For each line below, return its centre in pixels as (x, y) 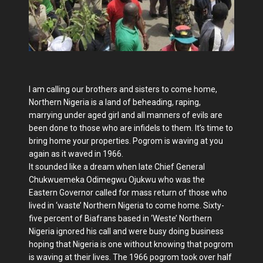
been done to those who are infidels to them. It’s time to (131, 128)
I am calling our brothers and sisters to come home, (123, 90)
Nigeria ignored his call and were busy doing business (126, 232)
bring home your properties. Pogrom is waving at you (126, 141)
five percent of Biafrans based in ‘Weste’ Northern (120, 219)
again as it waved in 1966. (76, 154)
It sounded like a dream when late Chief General (117, 167)
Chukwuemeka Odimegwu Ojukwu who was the (117, 180)
